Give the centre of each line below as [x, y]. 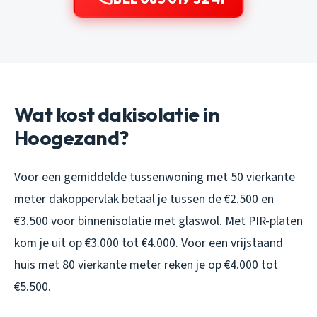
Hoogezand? [71, 137]
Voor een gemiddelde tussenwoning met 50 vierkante [155, 177]
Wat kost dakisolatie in [117, 114]
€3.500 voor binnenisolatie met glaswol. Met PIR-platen [158, 221]
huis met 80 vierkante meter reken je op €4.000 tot [146, 265]
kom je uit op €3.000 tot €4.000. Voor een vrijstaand [149, 243]
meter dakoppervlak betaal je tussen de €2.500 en [144, 199]
